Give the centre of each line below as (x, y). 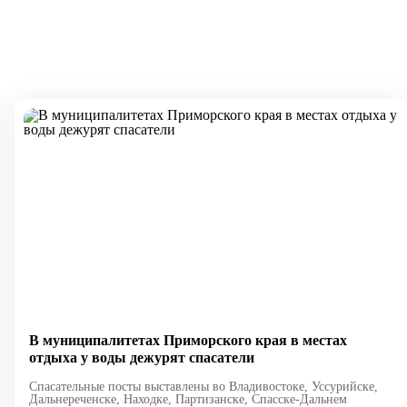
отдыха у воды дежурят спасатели (141, 358)
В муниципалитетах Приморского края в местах (188, 341)
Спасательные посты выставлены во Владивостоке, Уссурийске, (203, 387)
